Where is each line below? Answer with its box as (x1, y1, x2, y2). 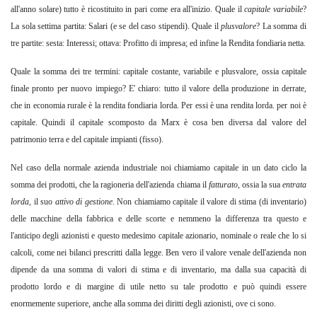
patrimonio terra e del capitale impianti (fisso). (11, 134, 163, 145)
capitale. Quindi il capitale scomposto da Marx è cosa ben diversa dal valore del (11, 117, 306, 128)
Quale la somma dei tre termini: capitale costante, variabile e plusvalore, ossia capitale (11, 67, 306, 77)
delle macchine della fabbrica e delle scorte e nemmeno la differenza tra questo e (11, 214, 306, 224)
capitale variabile (244, 4, 304, 15)
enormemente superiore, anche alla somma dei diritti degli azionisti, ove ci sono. (11, 299, 276, 309)
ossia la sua (241, 180, 283, 190)
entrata (282, 180, 307, 190)
